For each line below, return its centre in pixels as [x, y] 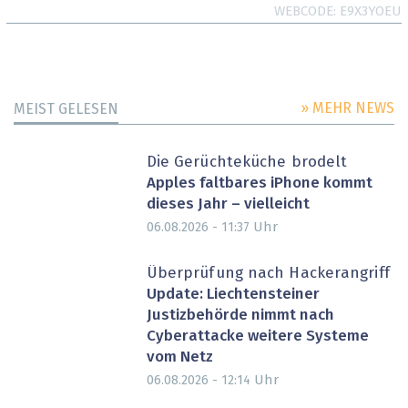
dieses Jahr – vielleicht [228, 204]
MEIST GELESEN [66, 109]
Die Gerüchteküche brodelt [247, 162]
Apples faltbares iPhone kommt [259, 183]
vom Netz [179, 357]
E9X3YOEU [371, 12]
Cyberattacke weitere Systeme [257, 336]
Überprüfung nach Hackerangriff [268, 274]
